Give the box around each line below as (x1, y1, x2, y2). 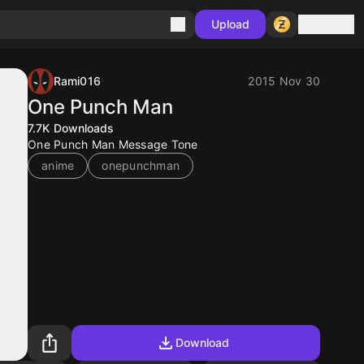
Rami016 (54, 74, 101, 88)
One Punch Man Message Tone (28, 137, 198, 151)
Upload (210, 17, 250, 31)
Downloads (53, 121, 115, 135)
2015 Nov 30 (248, 74, 320, 88)
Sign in (318, 15, 354, 29)
